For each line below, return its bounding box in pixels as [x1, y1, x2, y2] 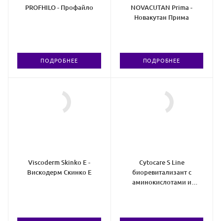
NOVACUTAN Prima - [131, 4, 193, 11]
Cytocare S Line [139, 159, 184, 166]
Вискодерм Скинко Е [27, 169, 92, 176]
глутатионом [141, 188, 182, 196]
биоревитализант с [132, 169, 191, 176]
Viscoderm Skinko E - [28, 159, 91, 166]
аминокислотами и [132, 179, 191, 186]
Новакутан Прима [134, 14, 189, 21]
